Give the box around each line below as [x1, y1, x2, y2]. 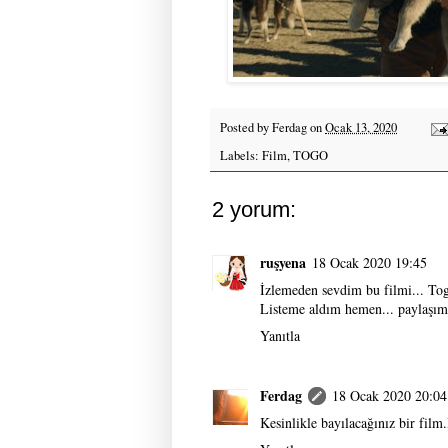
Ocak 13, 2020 [325, 119, 397, 137]
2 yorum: [212, 196, 296, 222]
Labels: [220, 146, 262, 164]
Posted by [220, 119, 272, 137]
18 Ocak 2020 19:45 [312, 252, 427, 272]
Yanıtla [260, 325, 300, 345]
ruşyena [260, 251, 306, 273]
